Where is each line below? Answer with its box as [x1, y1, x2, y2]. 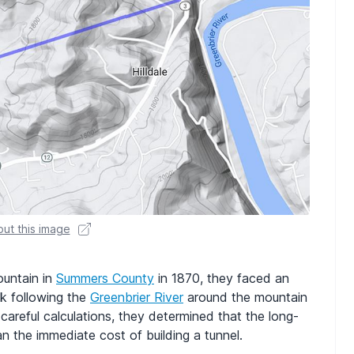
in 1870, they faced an [154, 270, 289, 287]
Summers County [56, 270, 154, 287]
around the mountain [183, 289, 307, 306]
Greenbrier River [90, 289, 183, 306]
